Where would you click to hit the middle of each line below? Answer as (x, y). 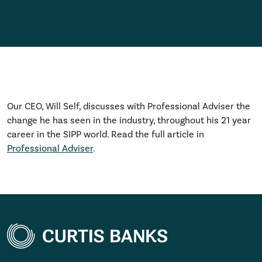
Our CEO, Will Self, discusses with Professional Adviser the (129, 106)
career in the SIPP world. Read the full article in (106, 135)
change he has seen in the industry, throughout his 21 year (129, 120)
